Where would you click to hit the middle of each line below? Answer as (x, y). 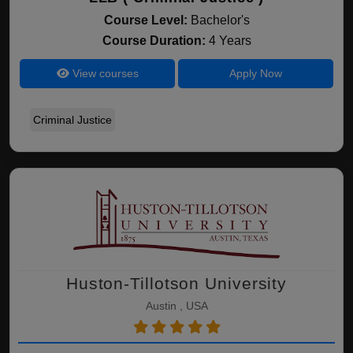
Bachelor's (220, 20)
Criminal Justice (72, 120)
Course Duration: (155, 41)
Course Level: (145, 20)
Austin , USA (176, 306)
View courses (104, 73)
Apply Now (255, 73)
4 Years (230, 41)
